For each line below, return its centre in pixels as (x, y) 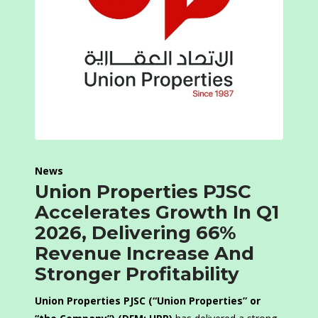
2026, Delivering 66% (136, 233)
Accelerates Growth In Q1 (157, 213)
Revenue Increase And (144, 254)
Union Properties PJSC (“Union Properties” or (148, 301)
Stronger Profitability (137, 274)
